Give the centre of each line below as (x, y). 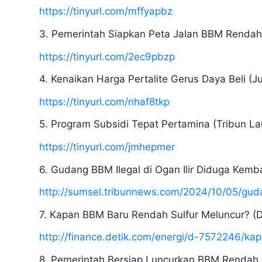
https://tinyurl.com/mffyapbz (106, 11)
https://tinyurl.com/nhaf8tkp (105, 101)
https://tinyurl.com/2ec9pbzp (107, 56)
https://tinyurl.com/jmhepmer (107, 146)
